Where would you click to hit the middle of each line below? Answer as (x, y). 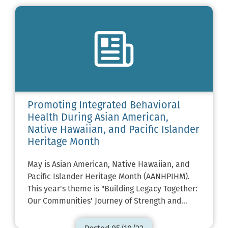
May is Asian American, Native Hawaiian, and (108, 165)
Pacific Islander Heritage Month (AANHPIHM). (109, 177)
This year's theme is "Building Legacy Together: (112, 189)
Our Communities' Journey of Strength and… (107, 201)
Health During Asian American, (98, 118)
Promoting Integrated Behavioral (104, 106)
